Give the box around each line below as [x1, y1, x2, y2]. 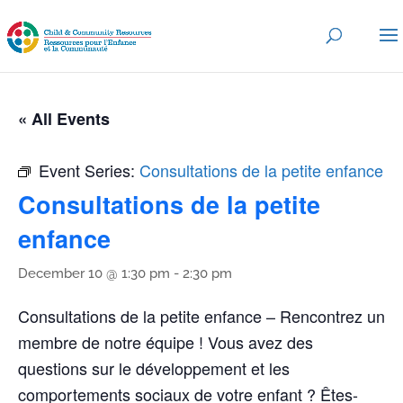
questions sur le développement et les [18, 356, 290, 380]
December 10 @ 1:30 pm [18, 265, 170, 282]
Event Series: [39, 158, 139, 182]
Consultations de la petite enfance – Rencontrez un [18, 304, 385, 327]
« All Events [18, 107, 110, 130]
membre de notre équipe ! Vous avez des [18, 330, 313, 354]
